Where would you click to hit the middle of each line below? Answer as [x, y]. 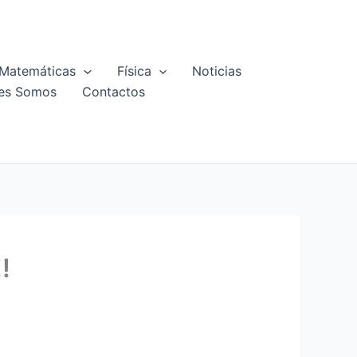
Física [134, 71]
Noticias [217, 71]
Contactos [113, 92]
